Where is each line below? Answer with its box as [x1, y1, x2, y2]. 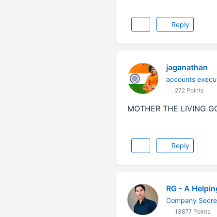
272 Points [173, 87, 203, 94]
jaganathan [166, 62, 208, 72]
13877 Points [173, 208, 210, 215]
